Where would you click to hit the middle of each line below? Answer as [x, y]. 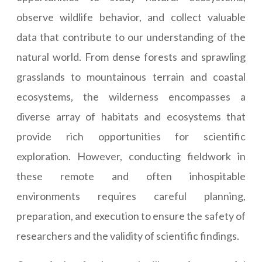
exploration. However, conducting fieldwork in [131, 156]
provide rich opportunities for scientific [131, 137]
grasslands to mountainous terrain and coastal [131, 77]
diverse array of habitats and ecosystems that [131, 117]
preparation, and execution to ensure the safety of [131, 216]
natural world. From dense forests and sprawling [131, 57]
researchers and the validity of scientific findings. [128, 236]
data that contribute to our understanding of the [131, 37]
